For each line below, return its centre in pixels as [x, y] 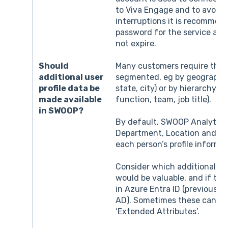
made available [70, 99]
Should [54, 66]
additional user [72, 77]
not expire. [136, 43]
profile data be [69, 88]
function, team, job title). [164, 99]
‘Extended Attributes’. [158, 212]
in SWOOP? [61, 110]
